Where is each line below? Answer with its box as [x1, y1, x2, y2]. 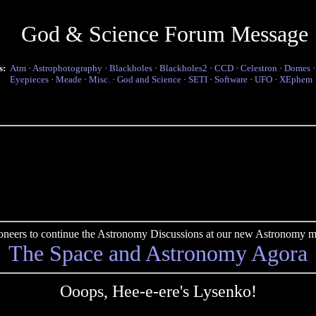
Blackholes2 [159, 63, 207, 73]
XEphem [279, 74, 312, 85]
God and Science [117, 74, 181, 85]
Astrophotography [32, 63, 102, 73]
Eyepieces [10, 74, 49, 85]
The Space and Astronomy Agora [8, 241, 308, 266]
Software [214, 74, 248, 85]
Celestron [241, 63, 277, 73]
